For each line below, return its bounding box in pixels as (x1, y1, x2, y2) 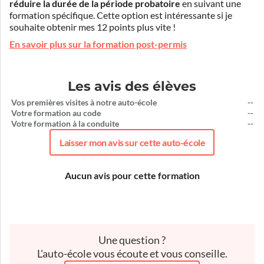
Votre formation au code (11, 108, 101, 118)
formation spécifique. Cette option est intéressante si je (9, 9, 232, 21)
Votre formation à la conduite (11, 119, 119, 129)
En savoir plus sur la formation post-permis (9, 39, 187, 50)
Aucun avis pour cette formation (64, 170, 200, 181)
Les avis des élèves (68, 78, 196, 95)
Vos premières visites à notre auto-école (11, 98, 157, 108)
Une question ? (98, 234, 166, 247)
